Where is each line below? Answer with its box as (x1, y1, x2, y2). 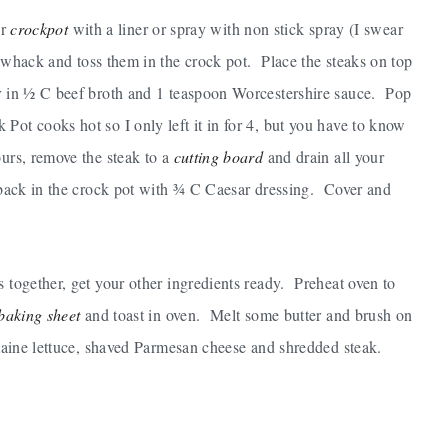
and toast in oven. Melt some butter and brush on (80, 303, 413, 325)
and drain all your (263, 145, 385, 167)
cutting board (173, 145, 264, 167)
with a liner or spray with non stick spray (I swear (68, 17, 403, 39)
